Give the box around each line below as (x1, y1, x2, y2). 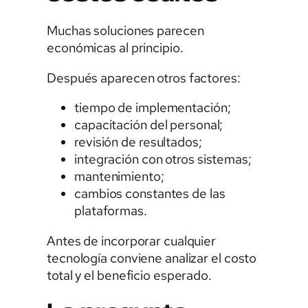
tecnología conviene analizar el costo (47, 249, 257, 267)
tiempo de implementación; (74, 99, 231, 116)
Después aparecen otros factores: (47, 69, 241, 87)
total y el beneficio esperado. (47, 266, 212, 284)
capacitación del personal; (74, 116, 223, 133)
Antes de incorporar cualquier (47, 232, 217, 250)
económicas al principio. (47, 39, 184, 56)
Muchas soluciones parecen (47, 22, 204, 39)
